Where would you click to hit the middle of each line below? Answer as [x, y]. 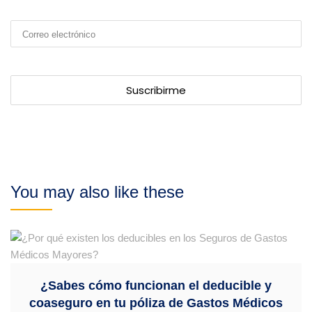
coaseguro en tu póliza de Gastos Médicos [156, 303]
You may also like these [97, 192]
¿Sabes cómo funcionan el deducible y [156, 285]
